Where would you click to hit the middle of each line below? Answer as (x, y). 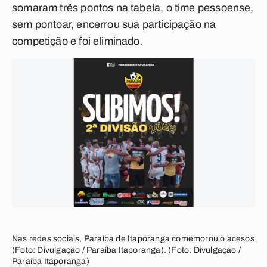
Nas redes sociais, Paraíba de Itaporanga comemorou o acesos (133, 239)
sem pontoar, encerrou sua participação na (114, 24)
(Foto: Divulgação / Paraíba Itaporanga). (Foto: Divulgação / (127, 250)
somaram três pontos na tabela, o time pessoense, (133, 8)
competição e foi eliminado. (77, 41)
